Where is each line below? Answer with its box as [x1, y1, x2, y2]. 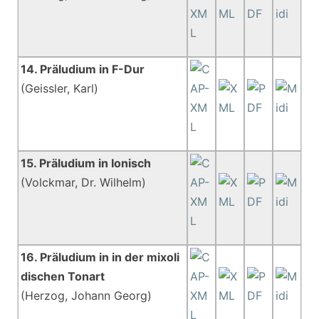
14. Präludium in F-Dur [21, 62, 145, 76]
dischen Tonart [21, 269, 105, 283]
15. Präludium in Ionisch [21, 156, 152, 170]
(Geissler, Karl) [21, 81, 99, 95]
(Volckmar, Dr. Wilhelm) [21, 175, 147, 189]
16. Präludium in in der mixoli [21, 250, 180, 264]
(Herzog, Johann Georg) [21, 288, 152, 303]
